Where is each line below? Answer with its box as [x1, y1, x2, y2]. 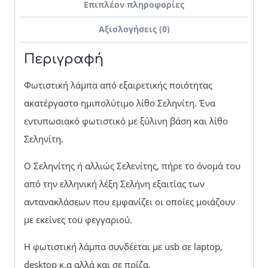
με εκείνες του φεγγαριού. [24, 213, 132, 226]
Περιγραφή [24, 51, 103, 66]
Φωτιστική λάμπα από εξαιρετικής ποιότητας [24, 78, 212, 91]
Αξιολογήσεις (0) [98, 24, 170, 35]
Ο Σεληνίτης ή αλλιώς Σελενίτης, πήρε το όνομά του [24, 159, 240, 172]
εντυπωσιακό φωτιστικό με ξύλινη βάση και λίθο [24, 114, 228, 127]
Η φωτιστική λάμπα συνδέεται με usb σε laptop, [24, 240, 223, 252]
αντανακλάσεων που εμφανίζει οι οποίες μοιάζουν [24, 195, 235, 208]
